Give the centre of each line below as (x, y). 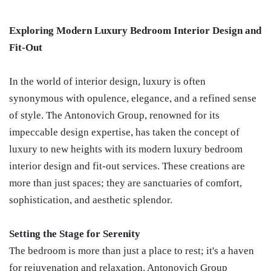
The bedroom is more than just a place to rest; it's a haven (132, 251)
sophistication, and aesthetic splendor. (91, 200)
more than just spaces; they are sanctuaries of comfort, (126, 183)
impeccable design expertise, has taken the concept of (124, 132)
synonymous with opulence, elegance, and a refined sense (133, 98)
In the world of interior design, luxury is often (107, 81)
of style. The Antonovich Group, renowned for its (114, 115)
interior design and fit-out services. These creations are (127, 166)
